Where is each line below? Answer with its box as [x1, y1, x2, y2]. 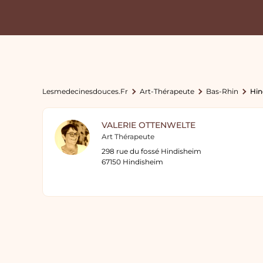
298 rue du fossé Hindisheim [102, 147, 201, 156]
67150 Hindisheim [102, 157, 163, 166]
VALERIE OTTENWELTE [102, 120, 195, 130]
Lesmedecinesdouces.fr [42, 87, 128, 96]
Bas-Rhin [206, 87, 238, 96]
